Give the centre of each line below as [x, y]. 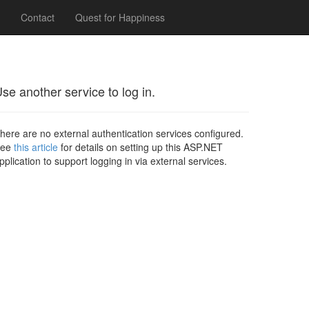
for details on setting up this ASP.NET [140, 147]
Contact [38, 17]
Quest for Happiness [120, 17]
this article [36, 147]
